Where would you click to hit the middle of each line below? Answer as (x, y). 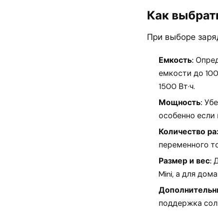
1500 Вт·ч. (177, 86)
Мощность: (181, 102)
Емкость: (176, 60)
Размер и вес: (185, 161)
